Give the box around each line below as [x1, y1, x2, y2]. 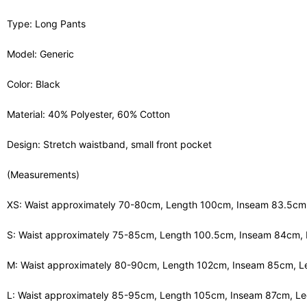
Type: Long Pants [7, 17, 86, 29]
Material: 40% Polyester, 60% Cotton [7, 108, 170, 120]
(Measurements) [7, 168, 79, 180]
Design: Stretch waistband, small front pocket [7, 138, 212, 150]
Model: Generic [7, 47, 74, 60]
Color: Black [7, 77, 60, 90]
